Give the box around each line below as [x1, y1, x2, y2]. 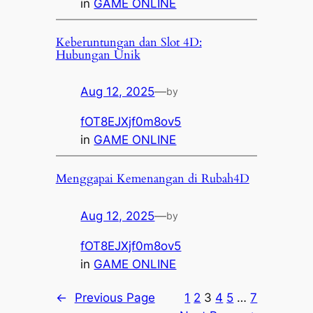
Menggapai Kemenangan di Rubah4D [55, 170, 249, 187]
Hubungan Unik [55, 46, 140, 63]
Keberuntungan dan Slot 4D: [55, 34, 202, 50]
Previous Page [74, 290, 155, 305]
